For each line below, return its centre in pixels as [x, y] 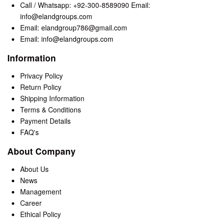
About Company [41, 151]
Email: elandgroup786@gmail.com [74, 28]
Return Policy [41, 87]
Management [41, 192]
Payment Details [46, 121]
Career [31, 203]
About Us [35, 169]
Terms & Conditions [51, 110]
